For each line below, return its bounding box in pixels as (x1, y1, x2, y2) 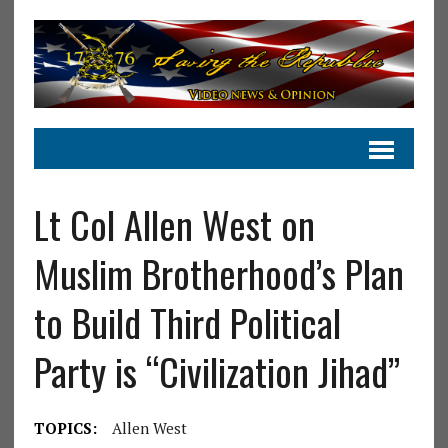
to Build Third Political (33, 293, 341, 350)
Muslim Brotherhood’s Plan (33, 244, 404, 301)
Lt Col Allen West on (33, 195, 315, 252)
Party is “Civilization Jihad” (33, 342, 400, 399)
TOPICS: (33, 417, 97, 438)
